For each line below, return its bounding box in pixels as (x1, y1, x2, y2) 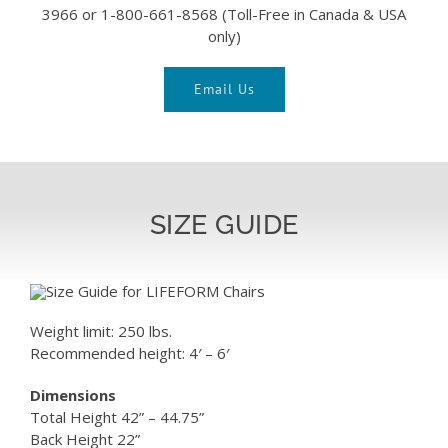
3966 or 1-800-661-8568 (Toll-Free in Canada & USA (42, 3, 406, 24)
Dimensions (29, 384, 116, 405)
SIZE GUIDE (149, 208, 299, 240)
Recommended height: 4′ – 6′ (29, 342, 229, 363)
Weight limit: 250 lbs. (29, 320, 172, 341)
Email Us (193, 79, 255, 98)
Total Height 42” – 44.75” (29, 406, 204, 427)
